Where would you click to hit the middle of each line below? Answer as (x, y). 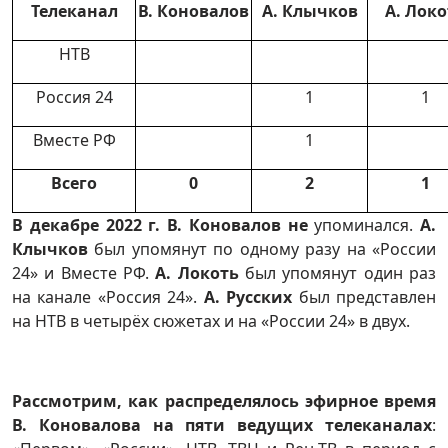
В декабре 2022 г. (86, 225)
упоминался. (367, 225)
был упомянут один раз (340, 273)
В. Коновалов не (241, 225)
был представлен (367, 297)
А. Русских (251, 297)
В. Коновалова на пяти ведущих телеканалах (222, 425)
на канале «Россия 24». (108, 297)
